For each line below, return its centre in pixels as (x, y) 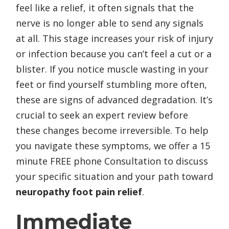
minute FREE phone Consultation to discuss (112, 161)
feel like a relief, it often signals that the (105, 7)
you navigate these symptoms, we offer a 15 (113, 145)
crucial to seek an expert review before (102, 115)
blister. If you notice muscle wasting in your (112, 69)
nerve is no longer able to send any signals (110, 23)
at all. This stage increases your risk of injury (114, 38)
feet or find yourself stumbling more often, (111, 84)
